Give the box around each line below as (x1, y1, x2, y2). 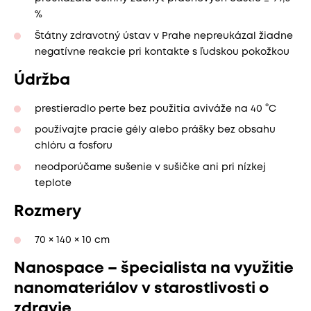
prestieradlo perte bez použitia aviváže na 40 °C (35, 104, 276, 113)
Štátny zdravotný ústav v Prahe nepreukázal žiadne (35, 31, 293, 40)
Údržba (14, 73, 70, 87)
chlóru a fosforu (35, 142, 112, 151)
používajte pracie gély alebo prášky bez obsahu (35, 126, 276, 135)
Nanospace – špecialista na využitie (14, 261, 294, 276)
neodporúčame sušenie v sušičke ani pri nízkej (35, 162, 266, 171)
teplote (35, 178, 72, 187)
